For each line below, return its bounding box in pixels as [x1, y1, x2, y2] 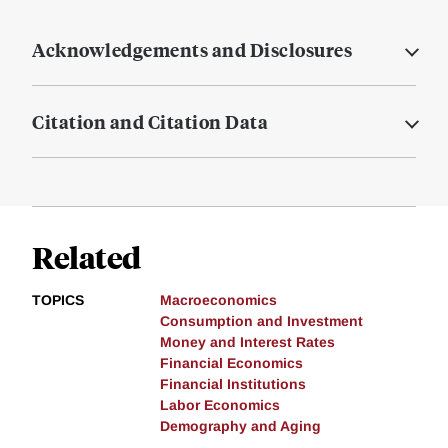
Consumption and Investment [160, 313, 363, 330]
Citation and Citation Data [32, 109, 268, 135]
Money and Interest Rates [160, 334, 335, 351]
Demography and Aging [160, 418, 321, 435]
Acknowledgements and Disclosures [32, 37, 352, 63]
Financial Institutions [160, 376, 306, 393]
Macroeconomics [160, 292, 277, 309]
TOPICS [32, 292, 84, 309]
